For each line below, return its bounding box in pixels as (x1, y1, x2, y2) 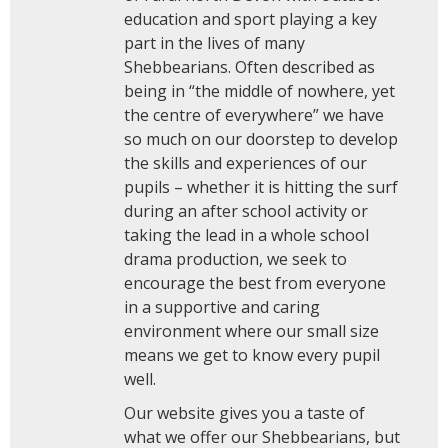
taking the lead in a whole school (123, 224, 369, 246)
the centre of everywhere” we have (123, 104, 384, 126)
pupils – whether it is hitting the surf (123, 176, 398, 198)
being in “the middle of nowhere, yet (123, 80, 395, 102)
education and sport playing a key (123, 8, 377, 30)
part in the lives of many (123, 32, 305, 54)
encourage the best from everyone (123, 272, 386, 294)
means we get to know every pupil (123, 344, 380, 366)
